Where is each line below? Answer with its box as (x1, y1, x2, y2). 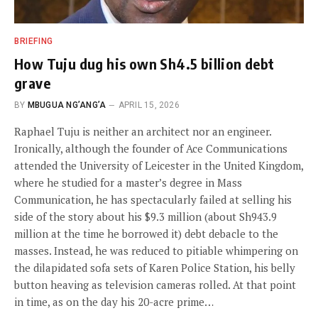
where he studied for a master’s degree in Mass (14, 175, 242, 190)
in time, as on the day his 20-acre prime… (14, 294, 214, 309)
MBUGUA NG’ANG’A (27, 99, 106, 110)
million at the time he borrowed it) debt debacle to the (14, 226, 278, 241)
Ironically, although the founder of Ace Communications (14, 141, 287, 155)
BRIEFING (14, 35, 53, 46)
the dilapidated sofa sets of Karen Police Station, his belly (14, 260, 295, 275)
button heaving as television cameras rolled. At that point (14, 277, 296, 292)
